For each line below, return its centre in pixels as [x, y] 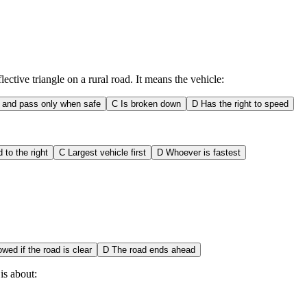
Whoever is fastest [203, 152]
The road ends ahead [153, 249]
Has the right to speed [245, 103]
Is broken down [151, 103]
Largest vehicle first [107, 152]
